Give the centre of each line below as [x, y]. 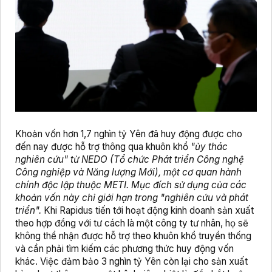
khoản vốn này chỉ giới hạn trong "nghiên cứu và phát [132, 198]
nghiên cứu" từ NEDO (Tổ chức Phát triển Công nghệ [130, 160]
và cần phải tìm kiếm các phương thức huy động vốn [124, 249]
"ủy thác [209, 147]
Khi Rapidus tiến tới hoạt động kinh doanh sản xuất [149, 211]
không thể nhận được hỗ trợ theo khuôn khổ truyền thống [133, 236]
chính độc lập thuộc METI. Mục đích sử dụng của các [131, 185]
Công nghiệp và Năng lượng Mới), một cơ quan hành [128, 172]
